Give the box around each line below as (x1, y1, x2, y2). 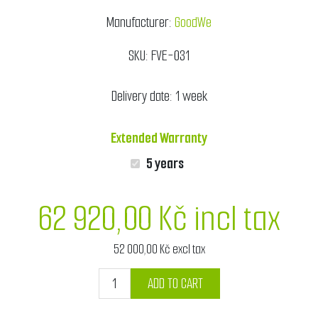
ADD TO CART (147, 274, 203, 294)
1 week (175, 87, 207, 106)
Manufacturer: (106, 13, 172, 33)
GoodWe (175, 13, 212, 33)
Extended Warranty (111, 128, 207, 148)
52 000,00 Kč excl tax (113, 241, 205, 258)
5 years (146, 153, 184, 173)
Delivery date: (111, 87, 172, 106)
